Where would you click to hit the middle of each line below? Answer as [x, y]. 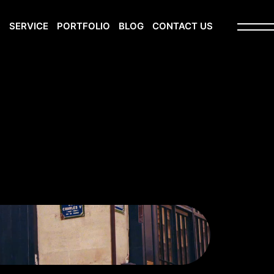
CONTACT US [183, 26]
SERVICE [29, 26]
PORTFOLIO [83, 26]
